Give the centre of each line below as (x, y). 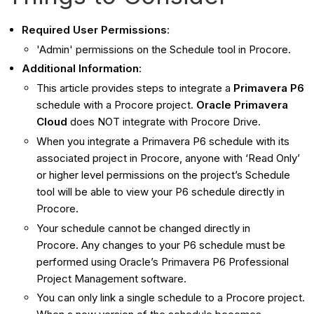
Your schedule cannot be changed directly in (144, 228)
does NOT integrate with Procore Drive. (164, 122)
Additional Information (81, 69)
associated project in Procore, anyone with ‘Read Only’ (169, 158)
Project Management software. (112, 278)
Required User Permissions (95, 29)
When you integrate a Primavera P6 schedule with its (163, 141)
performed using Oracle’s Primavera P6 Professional (163, 261)
